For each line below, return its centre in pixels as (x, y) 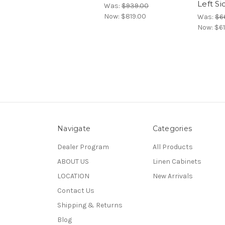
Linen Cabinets (177, 161)
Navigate (74, 128)
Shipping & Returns (90, 205)
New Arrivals (173, 176)
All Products (173, 147)
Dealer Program (83, 147)
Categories (172, 128)
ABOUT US (73, 161)
